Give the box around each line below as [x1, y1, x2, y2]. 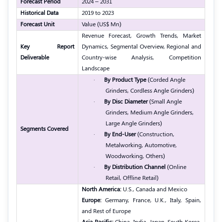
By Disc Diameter [104, 97, 149, 106]
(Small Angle [149, 97, 182, 106]
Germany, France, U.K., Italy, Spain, [102, 196, 201, 204]
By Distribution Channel [104, 163, 167, 171]
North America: [82, 185, 121, 193]
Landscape [82, 64, 110, 72]
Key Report [20, 42, 74, 51]
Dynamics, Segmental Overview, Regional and [82, 42, 201, 51]
